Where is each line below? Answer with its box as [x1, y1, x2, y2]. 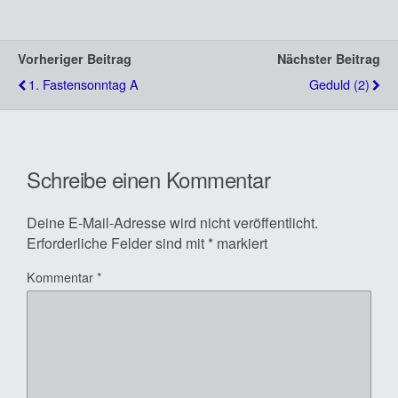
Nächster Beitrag [277, 50, 380, 68]
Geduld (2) [309, 75, 370, 93]
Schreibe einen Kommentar [27, 163, 271, 195]
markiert [213, 232, 267, 253]
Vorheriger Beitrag [18, 50, 131, 68]
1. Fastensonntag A [28, 75, 139, 93]
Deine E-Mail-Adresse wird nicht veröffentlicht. [27, 211, 318, 233]
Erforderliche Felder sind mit [27, 232, 208, 253]
